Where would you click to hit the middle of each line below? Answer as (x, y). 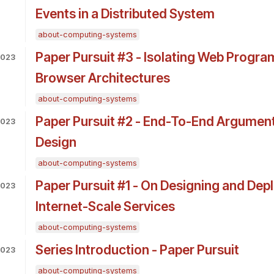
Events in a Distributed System (125, 14)
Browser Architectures (102, 78)
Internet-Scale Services (105, 207)
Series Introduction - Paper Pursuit (137, 250)
